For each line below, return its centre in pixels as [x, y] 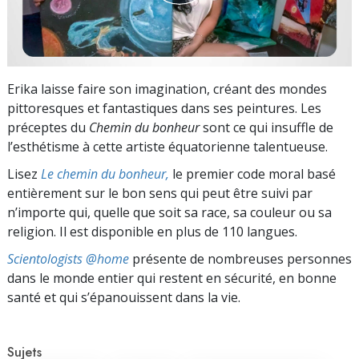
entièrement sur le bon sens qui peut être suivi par [160, 193]
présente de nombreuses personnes [240, 258]
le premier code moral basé [252, 173]
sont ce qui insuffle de [266, 127]
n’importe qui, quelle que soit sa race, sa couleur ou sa [169, 212]
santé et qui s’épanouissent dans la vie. [124, 297]
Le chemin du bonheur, [105, 173]
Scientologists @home [68, 258]
